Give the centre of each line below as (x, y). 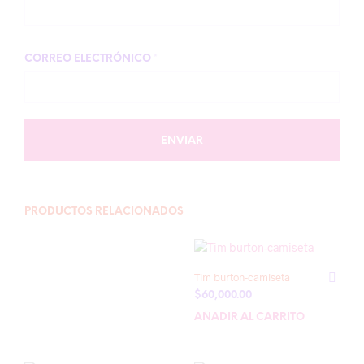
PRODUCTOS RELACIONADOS (104, 212)
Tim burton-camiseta (242, 277)
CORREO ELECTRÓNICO (89, 59)
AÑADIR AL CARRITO (249, 317)
